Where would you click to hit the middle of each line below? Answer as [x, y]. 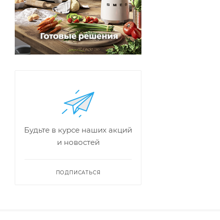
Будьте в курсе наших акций [78, 130]
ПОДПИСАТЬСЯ [78, 173]
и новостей [78, 142]
